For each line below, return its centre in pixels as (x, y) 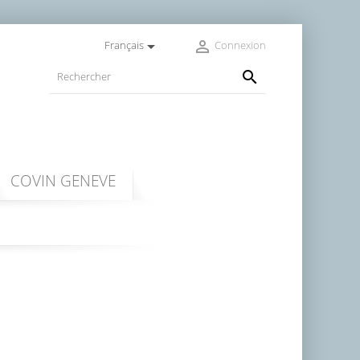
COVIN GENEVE (63, 180)
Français (124, 45)
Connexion (240, 45)
